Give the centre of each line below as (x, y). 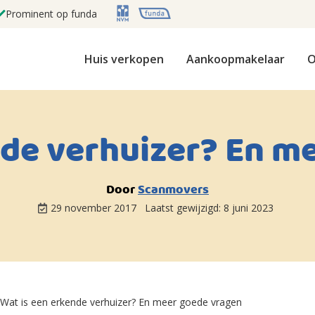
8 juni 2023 (248, 208)
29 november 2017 (95, 208)
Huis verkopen (124, 59)
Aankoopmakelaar (236, 59)
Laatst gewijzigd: (184, 208)
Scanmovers (173, 190)
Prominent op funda (51, 14)
